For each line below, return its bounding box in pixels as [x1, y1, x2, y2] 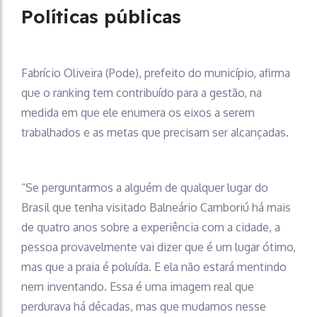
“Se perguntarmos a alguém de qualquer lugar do [21, 180, 268, 195]
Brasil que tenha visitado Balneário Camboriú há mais [21, 200, 291, 214]
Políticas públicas [21, 4, 181, 28]
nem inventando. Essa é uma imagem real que [21, 279, 254, 294]
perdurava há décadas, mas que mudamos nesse [21, 299, 266, 313]
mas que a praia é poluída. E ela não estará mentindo [21, 259, 287, 274]
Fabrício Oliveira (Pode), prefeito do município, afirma [21, 65, 290, 80]
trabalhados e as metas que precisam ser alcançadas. [21, 125, 289, 139]
